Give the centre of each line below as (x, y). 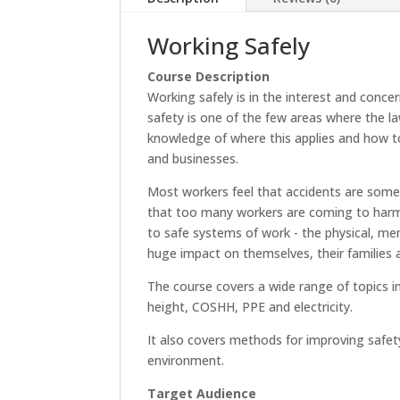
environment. (186, 360)
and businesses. (193, 158)
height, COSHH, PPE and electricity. (250, 306)
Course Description (209, 76)
